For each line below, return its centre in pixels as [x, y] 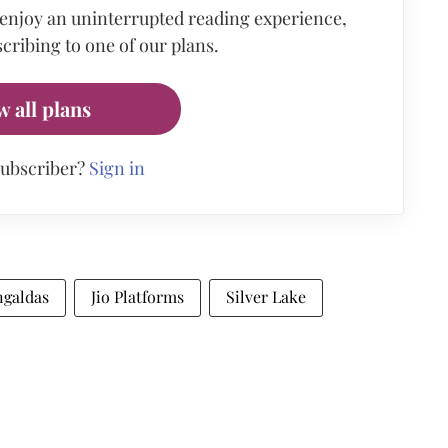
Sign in [116, 167]
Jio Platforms [137, 296]
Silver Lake [266, 296]
